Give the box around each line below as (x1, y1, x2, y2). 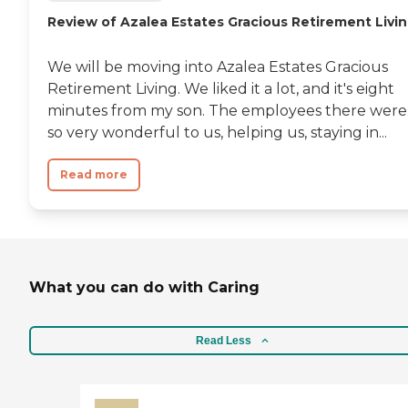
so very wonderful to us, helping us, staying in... (47, 123, 387, 141)
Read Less (195, 334, 251, 348)
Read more (60, 167, 127, 181)
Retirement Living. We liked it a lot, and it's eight (47, 79, 394, 97)
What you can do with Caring (29, 278, 260, 296)
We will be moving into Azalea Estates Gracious (47, 57, 388, 76)
